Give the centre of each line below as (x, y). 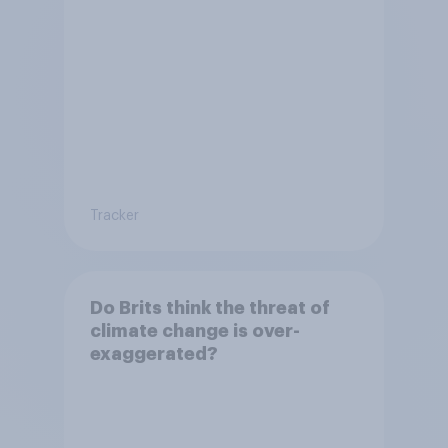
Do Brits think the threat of (209, 307)
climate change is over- (194, 330)
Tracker (114, 215)
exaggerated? (153, 353)
